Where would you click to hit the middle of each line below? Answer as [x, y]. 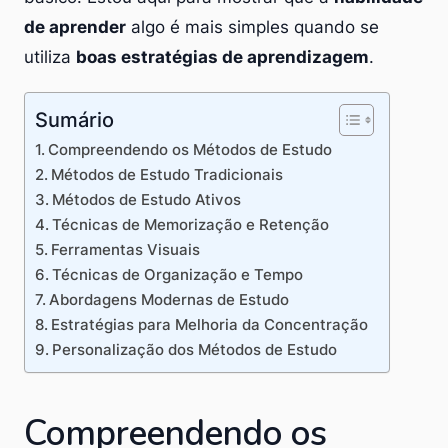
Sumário [74, 119]
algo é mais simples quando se [252, 26]
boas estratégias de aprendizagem [222, 56]
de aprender [75, 26]
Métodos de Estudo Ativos [147, 199]
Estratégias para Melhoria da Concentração [210, 324]
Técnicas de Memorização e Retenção [191, 224]
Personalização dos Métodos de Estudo [195, 349]
